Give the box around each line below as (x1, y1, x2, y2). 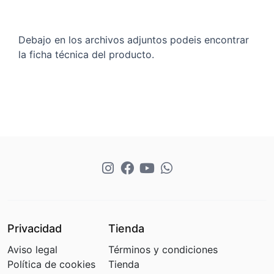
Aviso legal (7, 243, 57, 256)
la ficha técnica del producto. (18, 48, 154, 61)
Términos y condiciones (108, 243, 218, 256)
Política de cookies (7, 257, 95, 270)
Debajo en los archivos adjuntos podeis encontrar (18, 33, 249, 46)
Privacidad (7, 221, 62, 235)
